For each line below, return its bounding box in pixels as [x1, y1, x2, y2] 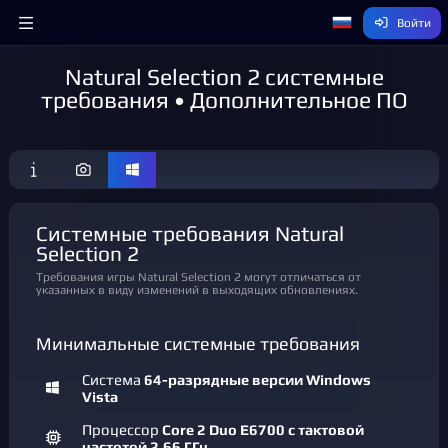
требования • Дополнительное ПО [40, 86, 408, 113]
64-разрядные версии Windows [144, 371, 371, 388]
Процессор [82, 421, 162, 438]
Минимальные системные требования [36, 334, 360, 354]
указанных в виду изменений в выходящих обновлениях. [36, 282, 358, 297]
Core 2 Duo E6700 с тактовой [162, 421, 364, 438]
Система [82, 371, 144, 388]
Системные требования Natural [36, 222, 48, 246]
